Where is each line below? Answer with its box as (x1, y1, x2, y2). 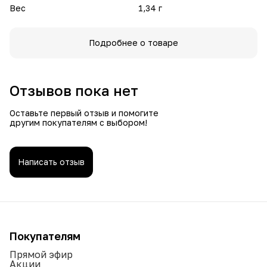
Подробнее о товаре (89, 37, 178, 48)
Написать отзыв (18, 156, 85, 167)
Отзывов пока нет (10, 81, 138, 99)
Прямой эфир (10, 248, 73, 260)
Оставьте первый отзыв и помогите (10, 107, 159, 118)
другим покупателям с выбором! (10, 117, 147, 128)
